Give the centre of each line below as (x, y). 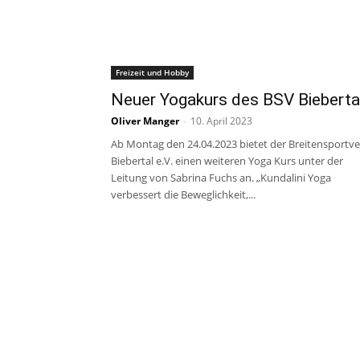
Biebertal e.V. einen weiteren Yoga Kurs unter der (227, 161)
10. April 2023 (221, 121)
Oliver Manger (145, 121)
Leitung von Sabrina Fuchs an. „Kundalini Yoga (221, 178)
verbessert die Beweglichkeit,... (183, 194)
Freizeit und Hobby (152, 72)
